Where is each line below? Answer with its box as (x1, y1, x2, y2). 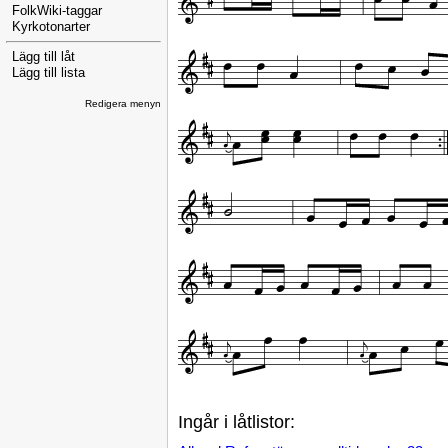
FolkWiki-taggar (12, 3, 102, 18)
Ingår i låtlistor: (178, 411, 295, 432)
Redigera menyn (85, 97, 161, 109)
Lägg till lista (12, 66, 85, 81)
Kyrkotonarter (12, 19, 90, 34)
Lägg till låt (12, 50, 75, 65)
